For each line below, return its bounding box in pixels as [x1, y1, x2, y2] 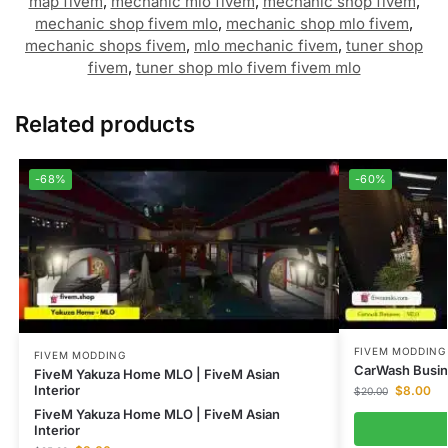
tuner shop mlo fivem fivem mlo [135, 57, 361, 77]
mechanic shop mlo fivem [226, 13, 409, 33]
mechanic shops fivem [25, 35, 186, 55]
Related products [15, 110, 195, 137]
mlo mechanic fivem [194, 35, 338, 55]
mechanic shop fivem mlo [35, 13, 218, 33]
